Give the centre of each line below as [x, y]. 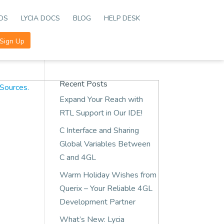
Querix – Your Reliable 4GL [106, 188]
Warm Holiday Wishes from [108, 175]
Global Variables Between [105, 144]
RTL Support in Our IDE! [101, 113]
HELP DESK [122, 18]
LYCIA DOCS [41, 18]
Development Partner [98, 202]
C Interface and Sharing [99, 130]
